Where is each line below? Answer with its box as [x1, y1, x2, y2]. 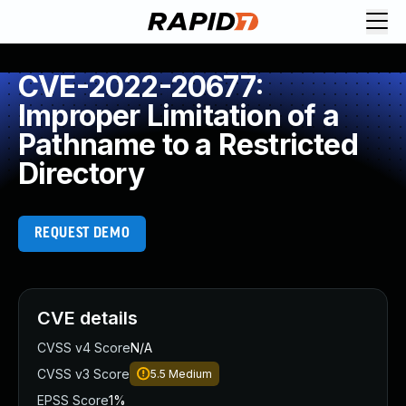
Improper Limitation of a [18, 98, 339, 133]
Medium [169, 367, 212, 381]
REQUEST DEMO [34, 226, 130, 241]
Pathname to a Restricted [18, 127, 358, 162]
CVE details [37, 307, 138, 329]
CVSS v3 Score [37, 366, 130, 382]
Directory [18, 156, 144, 191]
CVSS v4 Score [37, 340, 130, 355]
